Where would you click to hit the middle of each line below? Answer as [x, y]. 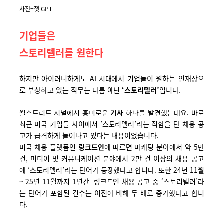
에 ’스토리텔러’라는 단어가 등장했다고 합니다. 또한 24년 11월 [111, 170]
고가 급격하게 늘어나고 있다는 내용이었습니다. [89, 135]
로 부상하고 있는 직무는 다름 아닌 [70, 90]
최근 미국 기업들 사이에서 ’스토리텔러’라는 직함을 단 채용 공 [111, 124]
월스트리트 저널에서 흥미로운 [65, 112]
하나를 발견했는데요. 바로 [165, 112]
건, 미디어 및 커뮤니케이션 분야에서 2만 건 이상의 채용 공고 [111, 158]
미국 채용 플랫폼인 [49, 147]
